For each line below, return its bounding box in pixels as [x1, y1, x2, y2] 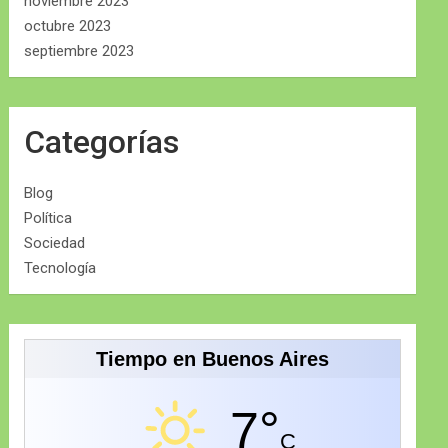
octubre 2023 [24, 17, 112, 36]
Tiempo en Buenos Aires [96, 348, 330, 371]
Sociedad [24, 234, 86, 253]
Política [24, 209, 73, 228]
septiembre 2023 [24, 42, 135, 61]
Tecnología [24, 259, 97, 278]
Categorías [24, 123, 180, 162]
